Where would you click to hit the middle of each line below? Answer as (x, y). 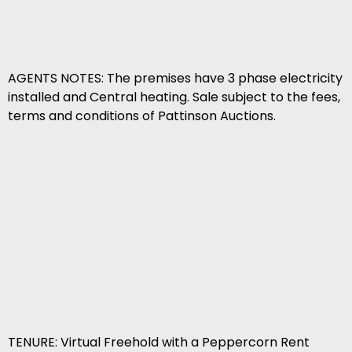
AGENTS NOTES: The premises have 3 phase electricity (175, 79)
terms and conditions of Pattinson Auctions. (142, 116)
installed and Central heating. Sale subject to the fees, (174, 97)
